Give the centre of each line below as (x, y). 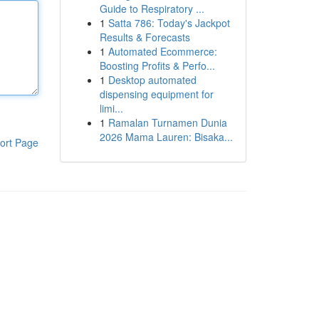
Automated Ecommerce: (162, 51)
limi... (111, 108)
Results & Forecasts (145, 37)
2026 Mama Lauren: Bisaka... (166, 137)
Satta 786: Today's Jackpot (169, 23)
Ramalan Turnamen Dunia (167, 122)
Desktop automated (152, 80)
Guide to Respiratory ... (152, 9)
